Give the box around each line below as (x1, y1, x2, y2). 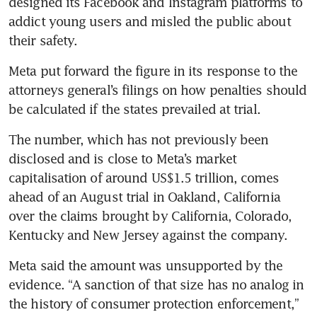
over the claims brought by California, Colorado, (8, 207, 292, 224)
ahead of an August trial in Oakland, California (8, 188, 280, 204)
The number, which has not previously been (8, 131, 269, 147)
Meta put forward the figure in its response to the (8, 62, 298, 79)
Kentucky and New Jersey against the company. (8, 226, 288, 243)
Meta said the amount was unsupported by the (8, 257, 283, 273)
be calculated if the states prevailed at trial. (8, 100, 260, 117)
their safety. (8, 32, 78, 48)
